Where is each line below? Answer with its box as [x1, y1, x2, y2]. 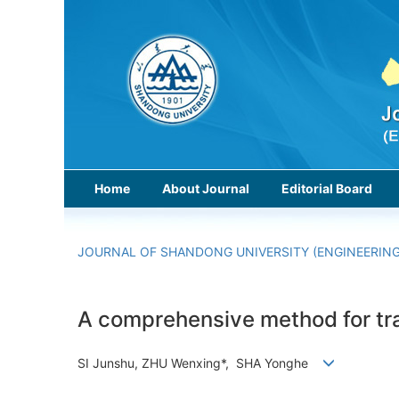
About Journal [162, 181, 249, 196]
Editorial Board [281, 181, 372, 196]
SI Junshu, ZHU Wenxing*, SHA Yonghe [77, 355, 322, 371]
